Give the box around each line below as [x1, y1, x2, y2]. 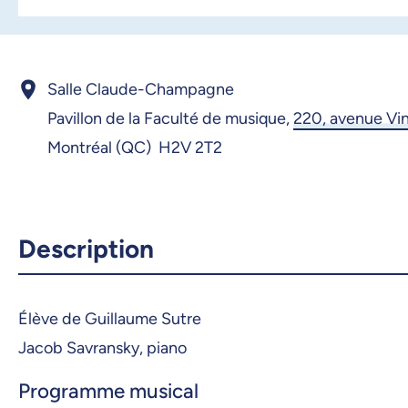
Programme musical [18, 379, 199, 404]
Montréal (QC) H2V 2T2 [47, 137, 222, 158]
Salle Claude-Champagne [47, 78, 234, 99]
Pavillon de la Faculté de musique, [47, 107, 293, 128]
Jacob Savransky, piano [18, 337, 187, 358]
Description [18, 232, 154, 264]
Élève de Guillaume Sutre [18, 308, 201, 329]
